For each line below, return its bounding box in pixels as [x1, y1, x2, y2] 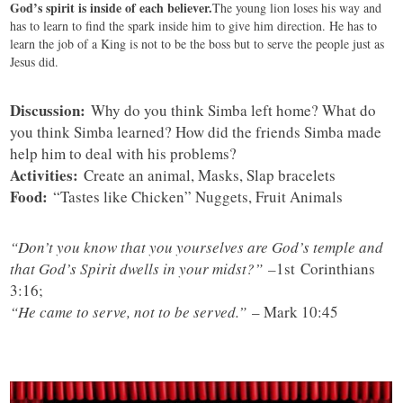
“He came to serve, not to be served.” [10, 301, 253, 323]
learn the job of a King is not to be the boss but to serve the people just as [10, 35, 385, 53]
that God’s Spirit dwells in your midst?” [10, 258, 269, 280]
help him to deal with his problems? [10, 143, 237, 165]
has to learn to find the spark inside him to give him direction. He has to [10, 17, 378, 35]
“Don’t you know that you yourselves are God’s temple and [10, 237, 384, 258]
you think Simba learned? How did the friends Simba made [10, 121, 382, 143]
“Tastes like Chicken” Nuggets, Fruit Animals [53, 186, 344, 208]
